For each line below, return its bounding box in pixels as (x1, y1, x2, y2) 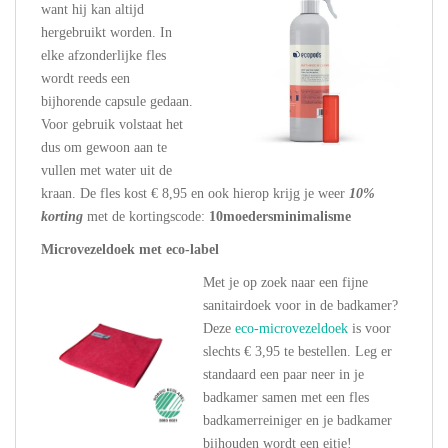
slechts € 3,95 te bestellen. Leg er (203, 344, 392, 360)
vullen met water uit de (41, 163, 172, 179)
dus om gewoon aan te (41, 140, 167, 156)
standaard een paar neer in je (203, 367, 364, 383)
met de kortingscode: (83, 209, 209, 225)
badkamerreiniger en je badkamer (203, 413, 392, 429)
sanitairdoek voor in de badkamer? (203, 298, 398, 314)
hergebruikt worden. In (41, 25, 172, 41)
